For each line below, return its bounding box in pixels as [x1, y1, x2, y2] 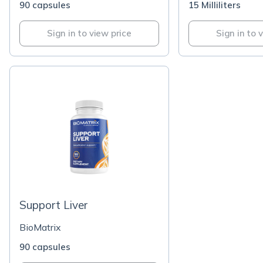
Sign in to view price [47, 28, 131, 39]
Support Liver [19, 198, 87, 212]
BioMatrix [19, 221, 61, 233]
